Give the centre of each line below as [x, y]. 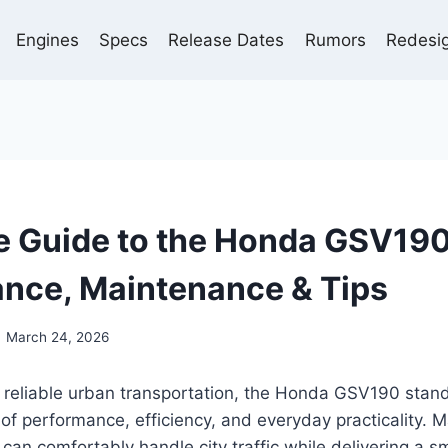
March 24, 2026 [58, 336]
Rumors [335, 39]
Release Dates [226, 39]
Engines [47, 39]
